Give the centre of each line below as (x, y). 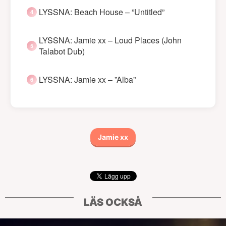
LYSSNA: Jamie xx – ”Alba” (87, 80)
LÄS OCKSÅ (113, 203)
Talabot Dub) (62, 51)
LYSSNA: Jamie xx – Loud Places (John (110, 40)
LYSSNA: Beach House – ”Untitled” (102, 12)
